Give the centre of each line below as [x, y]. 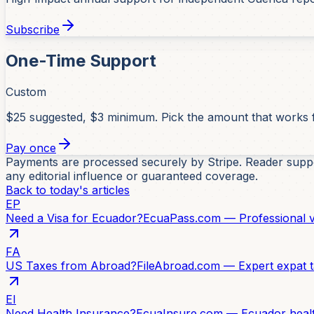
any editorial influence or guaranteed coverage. [132, 176]
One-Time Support [81, 60]
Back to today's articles [68, 190]
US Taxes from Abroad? [71, 265]
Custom [26, 91]
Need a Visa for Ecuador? [74, 218]
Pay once [31, 148]
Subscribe [33, 29]
